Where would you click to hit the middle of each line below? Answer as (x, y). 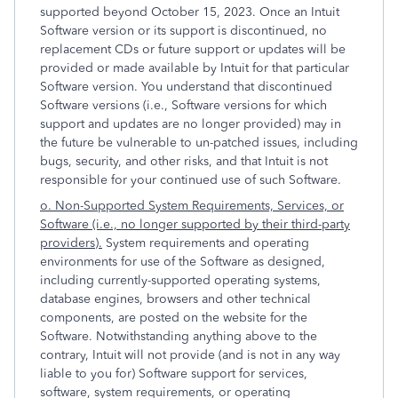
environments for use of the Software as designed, (183, 262)
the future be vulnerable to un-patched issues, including (199, 143)
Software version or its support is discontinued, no (183, 31)
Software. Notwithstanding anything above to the (179, 336)
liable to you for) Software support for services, (174, 374)
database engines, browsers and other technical (175, 299)
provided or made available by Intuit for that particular (195, 68)
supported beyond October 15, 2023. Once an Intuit (190, 12)
